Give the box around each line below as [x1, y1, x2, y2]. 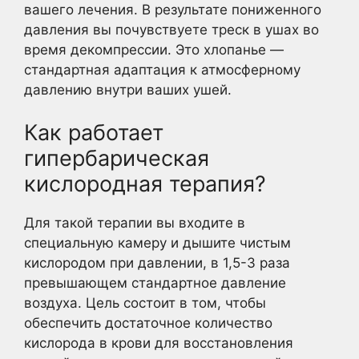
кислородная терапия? [24, 171, 266, 198]
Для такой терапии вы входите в [24, 215, 245, 232]
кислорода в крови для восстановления [24, 335, 293, 352]
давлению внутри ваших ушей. [24, 81, 232, 98]
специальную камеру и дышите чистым [24, 235, 291, 252]
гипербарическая [24, 145, 209, 172]
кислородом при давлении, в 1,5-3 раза [24, 255, 290, 272]
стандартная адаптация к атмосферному [24, 61, 301, 78]
